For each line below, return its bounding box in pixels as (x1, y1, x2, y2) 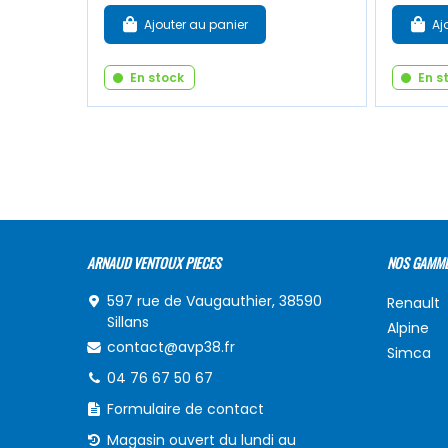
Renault (387, 292, 440, 313)
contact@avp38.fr (107, 336, 235, 357)
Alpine (387, 317, 429, 338)
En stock (130, 68, 184, 86)
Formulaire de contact (107, 398, 264, 419)
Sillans (107, 311, 149, 332)
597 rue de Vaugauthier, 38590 (107, 290, 322, 311)
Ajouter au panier (144, 15, 248, 33)
